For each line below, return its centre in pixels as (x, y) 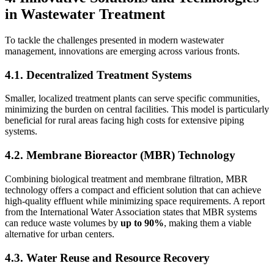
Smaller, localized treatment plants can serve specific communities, (132, 98)
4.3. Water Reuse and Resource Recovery (107, 257)
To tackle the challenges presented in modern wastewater (114, 40)
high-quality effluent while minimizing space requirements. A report (135, 201)
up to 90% (142, 223)
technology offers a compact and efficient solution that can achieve (133, 190)
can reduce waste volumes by (63, 223)
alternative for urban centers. (60, 234)
